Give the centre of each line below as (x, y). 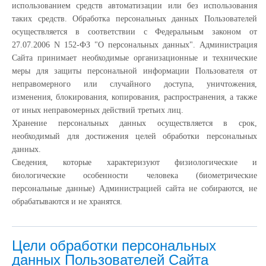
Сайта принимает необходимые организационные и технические (134, 58)
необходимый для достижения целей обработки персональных (134, 136)
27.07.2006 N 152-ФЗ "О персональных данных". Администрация (134, 45)
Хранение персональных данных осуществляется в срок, (134, 123)
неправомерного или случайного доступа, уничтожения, (134, 84)
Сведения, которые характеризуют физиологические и (134, 162)
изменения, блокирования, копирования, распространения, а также (134, 97)
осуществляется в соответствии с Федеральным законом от (134, 32)
